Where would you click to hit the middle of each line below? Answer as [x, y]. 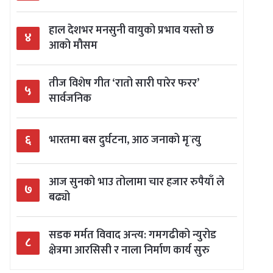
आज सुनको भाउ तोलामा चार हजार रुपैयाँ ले [136, 182]
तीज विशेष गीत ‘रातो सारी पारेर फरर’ [124, 83]
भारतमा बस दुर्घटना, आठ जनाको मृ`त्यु [125, 140]
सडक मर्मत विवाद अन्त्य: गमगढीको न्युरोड [133, 235]
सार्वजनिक [70, 98]
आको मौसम [73, 45]
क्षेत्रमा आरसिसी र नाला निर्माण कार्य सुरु [129, 250]
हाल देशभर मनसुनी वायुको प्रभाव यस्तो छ [131, 30]
